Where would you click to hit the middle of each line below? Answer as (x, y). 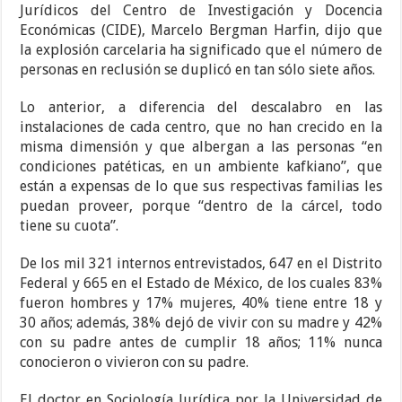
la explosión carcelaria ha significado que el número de (201, 50)
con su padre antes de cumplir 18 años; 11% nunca (201, 343)
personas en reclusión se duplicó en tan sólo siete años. (198, 70)
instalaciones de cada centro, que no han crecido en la (201, 127)
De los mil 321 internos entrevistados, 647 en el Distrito (201, 264)
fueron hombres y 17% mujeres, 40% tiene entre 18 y (201, 303)
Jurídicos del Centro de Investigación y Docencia (201, 11)
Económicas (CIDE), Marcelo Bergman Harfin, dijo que (201, 31)
